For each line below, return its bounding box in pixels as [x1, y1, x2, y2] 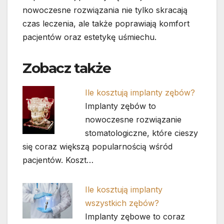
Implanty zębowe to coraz [85, 211, 185, 222]
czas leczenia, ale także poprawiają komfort [22, 18, 189, 28]
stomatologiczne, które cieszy [85, 127, 198, 138]
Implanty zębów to [85, 100, 156, 111]
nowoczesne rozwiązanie [85, 114, 182, 124]
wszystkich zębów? [85, 198, 159, 208]
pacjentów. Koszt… [22, 154, 93, 165]
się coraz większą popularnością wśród [22, 141, 172, 151]
